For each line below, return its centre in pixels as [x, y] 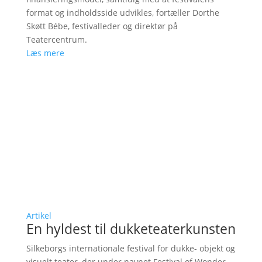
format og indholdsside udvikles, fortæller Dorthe [123, 13]
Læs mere [45, 53]
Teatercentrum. [56, 40]
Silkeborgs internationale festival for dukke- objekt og [130, 249]
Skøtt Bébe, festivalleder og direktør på [102, 26]
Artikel [39, 216]
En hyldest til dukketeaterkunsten [131, 229]
